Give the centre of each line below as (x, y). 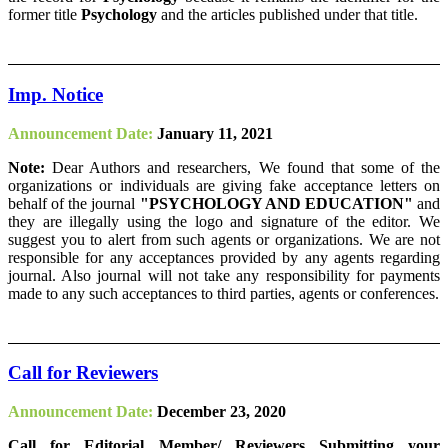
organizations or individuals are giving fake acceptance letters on (224, 185)
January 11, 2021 (215, 133)
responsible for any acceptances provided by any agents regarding (224, 257)
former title (44, 15)
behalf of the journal (74, 203)
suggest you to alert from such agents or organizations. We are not (224, 239)
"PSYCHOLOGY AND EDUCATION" (276, 203)
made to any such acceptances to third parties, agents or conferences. (223, 293)
